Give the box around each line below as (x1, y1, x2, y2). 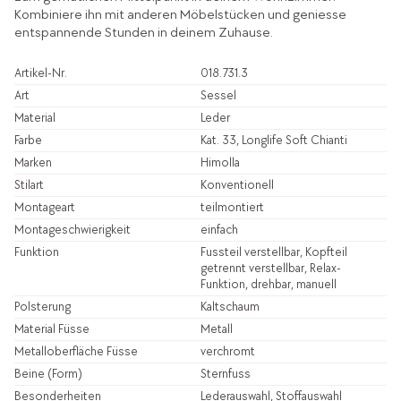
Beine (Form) (13, 365, 82, 381)
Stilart (13, 176, 44, 192)
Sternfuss (200, 365, 251, 381)
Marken (13, 154, 52, 170)
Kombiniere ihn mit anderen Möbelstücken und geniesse (13, 5, 346, 23)
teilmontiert (200, 199, 264, 215)
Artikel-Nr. (13, 64, 67, 81)
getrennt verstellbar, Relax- (200, 260, 341, 276)
